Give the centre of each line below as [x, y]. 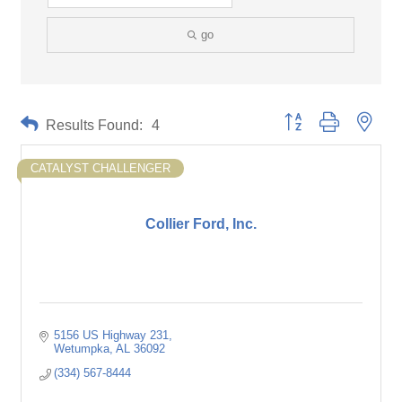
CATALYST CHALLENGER [100, 168]
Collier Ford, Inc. [201, 224]
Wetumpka [82, 349]
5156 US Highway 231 [112, 335]
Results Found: [94, 124]
